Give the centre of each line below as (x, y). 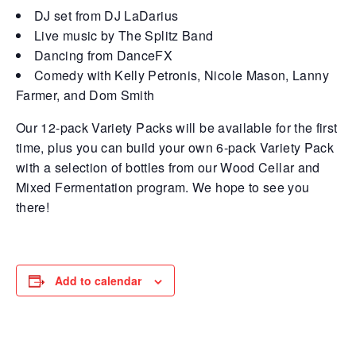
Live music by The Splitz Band (124, 35)
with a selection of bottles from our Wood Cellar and (168, 167)
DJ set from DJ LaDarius (106, 15)
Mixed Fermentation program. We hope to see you (163, 187)
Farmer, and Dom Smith (85, 95)
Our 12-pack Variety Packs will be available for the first (177, 127)
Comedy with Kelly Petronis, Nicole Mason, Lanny (182, 75)
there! (33, 207)
